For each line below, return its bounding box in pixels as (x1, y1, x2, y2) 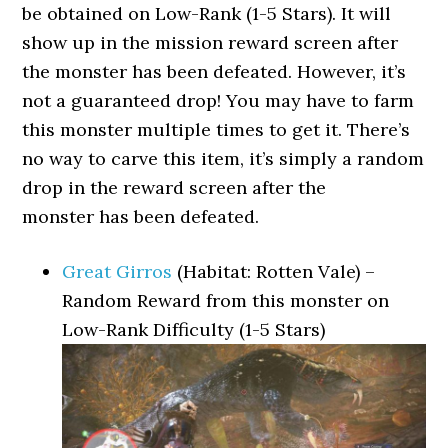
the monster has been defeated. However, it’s (22, 60, 407, 83)
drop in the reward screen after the (22, 176, 327, 199)
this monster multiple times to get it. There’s (22, 118, 411, 141)
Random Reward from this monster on (62, 289, 390, 312)
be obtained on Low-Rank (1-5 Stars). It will (22, 2, 392, 25)
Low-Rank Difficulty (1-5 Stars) (62, 318, 326, 341)
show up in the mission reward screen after (22, 31, 399, 54)
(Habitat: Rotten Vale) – (172, 260, 376, 283)
